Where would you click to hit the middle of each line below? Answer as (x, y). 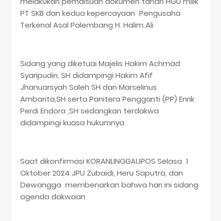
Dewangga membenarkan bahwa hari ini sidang (109, 184)
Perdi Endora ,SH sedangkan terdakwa (90, 110)
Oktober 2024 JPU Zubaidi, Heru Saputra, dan (102, 173)
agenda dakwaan (53, 196)
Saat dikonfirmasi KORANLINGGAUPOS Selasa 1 (104, 161)
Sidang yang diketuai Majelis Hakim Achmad (100, 63)
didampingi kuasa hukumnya (73, 122)
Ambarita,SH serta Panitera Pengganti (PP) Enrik (107, 99)
